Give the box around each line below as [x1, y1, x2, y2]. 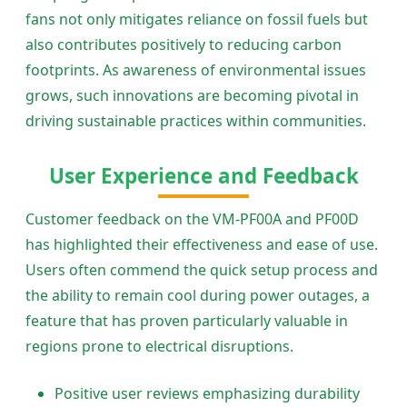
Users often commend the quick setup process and [25, 260, 378, 281]
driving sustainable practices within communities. [25, 110, 366, 131]
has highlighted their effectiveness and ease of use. [25, 234, 378, 255]
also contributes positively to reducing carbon [25, 34, 342, 55]
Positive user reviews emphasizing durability [55, 383, 360, 404]
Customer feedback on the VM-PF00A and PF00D [25, 209, 359, 230]
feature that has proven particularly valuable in [25, 311, 348, 332]
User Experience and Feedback [48, 161, 359, 190]
